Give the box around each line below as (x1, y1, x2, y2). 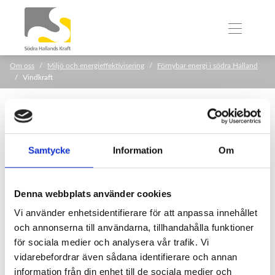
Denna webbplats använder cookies (14, 188, 171, 199)
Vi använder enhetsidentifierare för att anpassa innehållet (14, 207, 257, 219)
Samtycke (28, 144, 70, 155)
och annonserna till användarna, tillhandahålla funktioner (14, 222, 254, 233)
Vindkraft (23, 74, 53, 81)
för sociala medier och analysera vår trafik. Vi (14, 237, 209, 248)
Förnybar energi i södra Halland (157, 62, 258, 69)
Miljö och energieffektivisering (47, 62, 144, 69)
